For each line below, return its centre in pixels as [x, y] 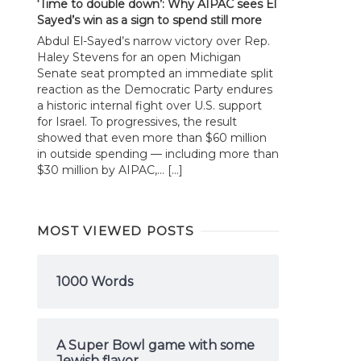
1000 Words [95, 282]
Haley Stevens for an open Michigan [139, 57]
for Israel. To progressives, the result [137, 121]
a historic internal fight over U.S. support [149, 105]
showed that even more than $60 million [152, 137]
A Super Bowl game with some [156, 346]
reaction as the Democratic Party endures [155, 89]
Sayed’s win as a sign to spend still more [149, 21]
